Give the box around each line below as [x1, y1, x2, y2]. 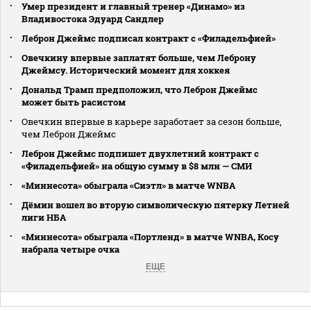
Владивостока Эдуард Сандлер [22, 12, 164, 25]
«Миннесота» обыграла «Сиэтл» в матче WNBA [22, 178, 235, 192]
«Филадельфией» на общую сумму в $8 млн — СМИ [22, 159, 252, 172]
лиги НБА [22, 210, 66, 224]
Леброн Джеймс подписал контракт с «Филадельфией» [22, 31, 276, 44]
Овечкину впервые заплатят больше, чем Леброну [22, 51, 256, 64]
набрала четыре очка [22, 242, 119, 255]
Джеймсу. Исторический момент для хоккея [22, 63, 230, 76]
